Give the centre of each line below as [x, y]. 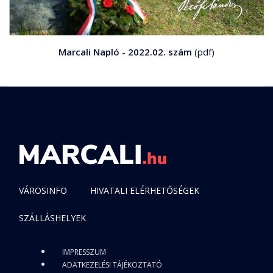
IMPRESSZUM [84, 252]
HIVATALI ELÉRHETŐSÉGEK [145, 190]
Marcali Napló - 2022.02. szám [125, 51]
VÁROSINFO [43, 190]
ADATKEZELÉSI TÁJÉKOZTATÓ [112, 264]
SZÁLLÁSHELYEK [52, 218]
